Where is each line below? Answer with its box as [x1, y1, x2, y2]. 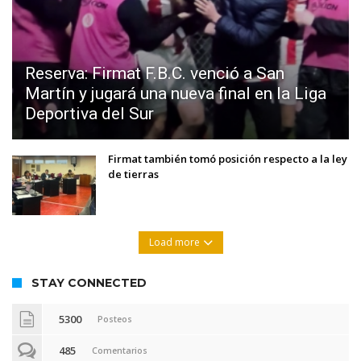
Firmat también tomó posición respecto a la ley [108, 151, 347, 167]
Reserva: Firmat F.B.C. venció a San [25, 64, 284, 84]
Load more [148, 235, 200, 250]
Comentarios [92, 345, 147, 357]
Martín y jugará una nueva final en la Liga [25, 84, 326, 104]
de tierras [108, 167, 159, 182]
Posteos [98, 313, 132, 326]
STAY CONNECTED [31, 276, 147, 291]
